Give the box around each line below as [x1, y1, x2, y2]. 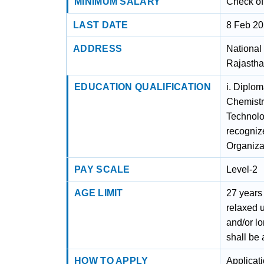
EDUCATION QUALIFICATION [74, 82, 211, 92]
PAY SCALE [74, 164, 130, 174]
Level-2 [226, 164, 258, 174]
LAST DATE [73, 20, 128, 30]
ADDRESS [73, 44, 123, 54]
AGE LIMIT [74, 188, 123, 198]
